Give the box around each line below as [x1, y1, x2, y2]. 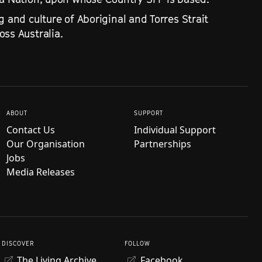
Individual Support [134, 123, 216, 136]
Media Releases [6, 166, 75, 178]
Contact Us [6, 123, 55, 136]
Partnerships [134, 137, 192, 150]
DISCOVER [1, 240, 34, 247]
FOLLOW [125, 240, 151, 247]
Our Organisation [6, 137, 85, 150]
